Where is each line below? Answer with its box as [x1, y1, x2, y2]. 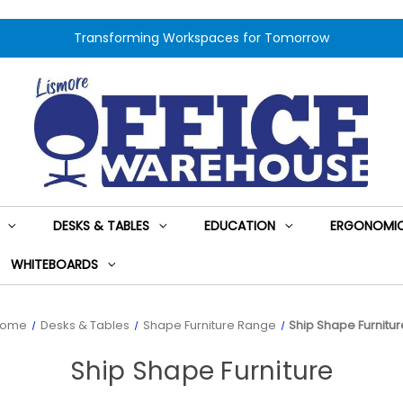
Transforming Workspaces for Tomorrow [73, 28, 329, 47]
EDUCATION [203, 217, 275, 236]
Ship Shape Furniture [69, 354, 334, 390]
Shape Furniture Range [142, 317, 276, 335]
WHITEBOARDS [10, 255, 98, 274]
